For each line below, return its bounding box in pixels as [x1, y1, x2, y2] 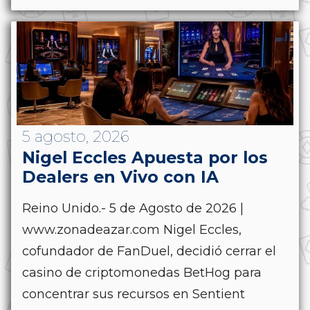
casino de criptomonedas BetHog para [22, 264, 262, 280]
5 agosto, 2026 [22, 127, 129, 146]
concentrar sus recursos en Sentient [22, 286, 245, 302]
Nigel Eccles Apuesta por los [22, 147, 268, 167]
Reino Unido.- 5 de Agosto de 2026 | [22, 200, 244, 216]
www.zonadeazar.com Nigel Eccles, [22, 221, 241, 237]
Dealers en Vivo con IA [22, 166, 219, 187]
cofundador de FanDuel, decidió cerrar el [22, 243, 276, 259]
